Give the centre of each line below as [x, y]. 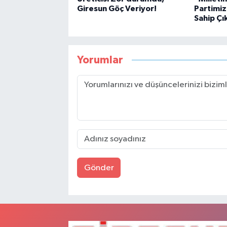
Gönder [99, 168]
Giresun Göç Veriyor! [117, 9]
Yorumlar [100, 60]
